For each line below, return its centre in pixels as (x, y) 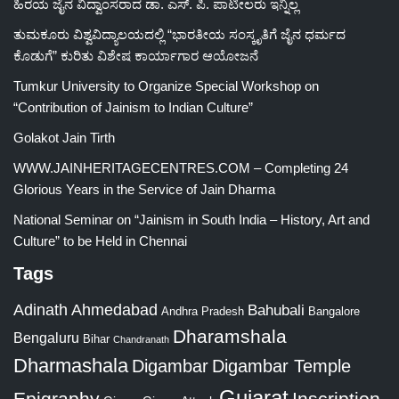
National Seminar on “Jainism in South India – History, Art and (191, 220)
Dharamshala (230, 336)
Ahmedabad (114, 310)
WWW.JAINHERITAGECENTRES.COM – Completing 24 (181, 168)
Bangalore (334, 311)
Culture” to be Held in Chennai (100, 241)
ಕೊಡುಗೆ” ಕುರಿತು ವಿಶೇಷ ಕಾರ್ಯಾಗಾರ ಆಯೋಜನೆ (136, 56)
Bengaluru (46, 338)
